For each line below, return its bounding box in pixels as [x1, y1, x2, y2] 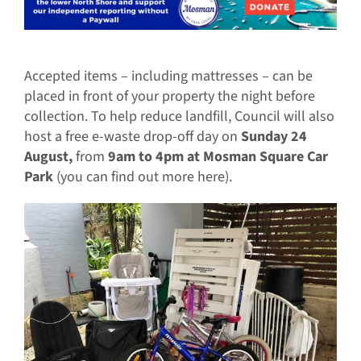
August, [23, 147, 73, 168]
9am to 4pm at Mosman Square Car [107, 147, 328, 168]
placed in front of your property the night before [23, 86, 315, 107]
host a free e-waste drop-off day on [23, 127, 241, 147]
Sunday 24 [240, 127, 307, 147]
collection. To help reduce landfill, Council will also [23, 106, 334, 127]
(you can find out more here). [52, 167, 232, 188]
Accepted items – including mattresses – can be [23, 66, 313, 87]
